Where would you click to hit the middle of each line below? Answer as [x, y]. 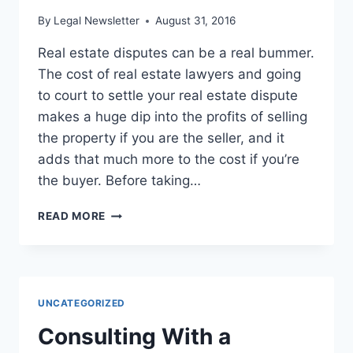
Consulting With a [134, 337]
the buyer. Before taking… [119, 181]
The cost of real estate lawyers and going [169, 74]
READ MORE [72, 216]
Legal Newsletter [97, 21]
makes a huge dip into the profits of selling [173, 117]
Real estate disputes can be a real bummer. [176, 53]
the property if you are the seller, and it [161, 138]
